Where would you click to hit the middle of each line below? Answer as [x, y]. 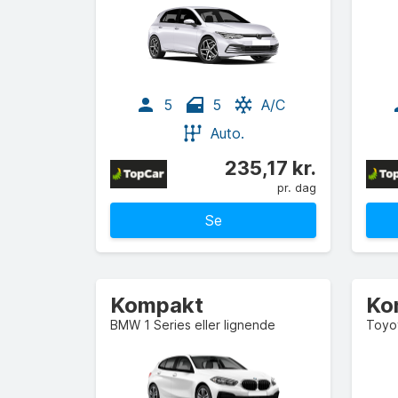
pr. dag [297, 187]
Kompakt [157, 305]
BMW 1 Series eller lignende [193, 325]
